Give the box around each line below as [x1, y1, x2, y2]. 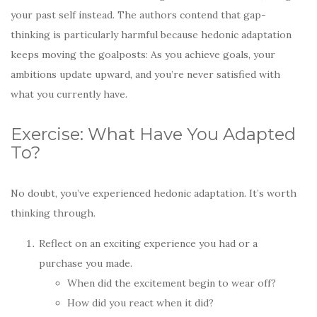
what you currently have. [11, 87, 127, 100]
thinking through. [11, 206, 96, 219]
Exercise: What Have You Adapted [11, 123, 296, 144]
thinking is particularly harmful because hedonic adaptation [11, 28, 292, 41]
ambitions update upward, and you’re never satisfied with [11, 67, 280, 81]
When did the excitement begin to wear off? [67, 276, 276, 289]
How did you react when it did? [67, 296, 214, 309]
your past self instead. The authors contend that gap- [11, 8, 266, 21]
